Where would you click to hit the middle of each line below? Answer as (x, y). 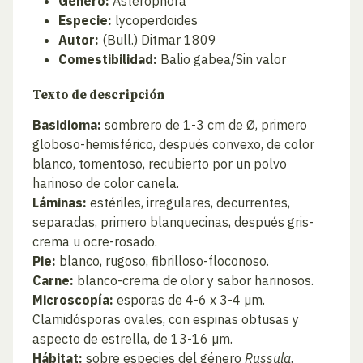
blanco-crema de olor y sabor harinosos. (194, 280)
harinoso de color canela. (106, 183)
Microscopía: (73, 300)
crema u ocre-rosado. (95, 241)
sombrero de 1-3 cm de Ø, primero (204, 125)
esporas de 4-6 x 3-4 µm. (189, 300)
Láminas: (60, 203)
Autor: (79, 40)
